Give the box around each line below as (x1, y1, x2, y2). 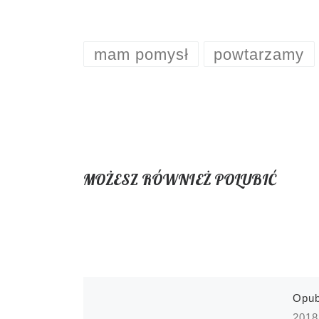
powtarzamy (214, 45, 305, 63)
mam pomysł (93, 45, 189, 63)
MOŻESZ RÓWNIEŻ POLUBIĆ (83, 169, 276, 189)
